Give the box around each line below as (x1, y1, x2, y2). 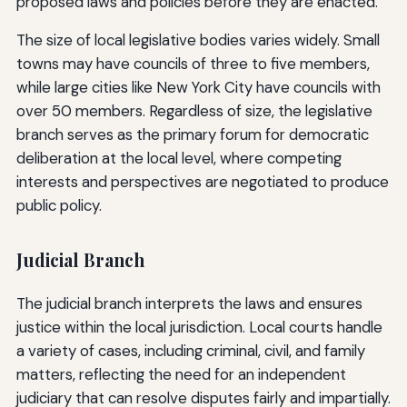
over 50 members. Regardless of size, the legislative (15, 100, 372, 121)
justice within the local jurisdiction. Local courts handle (15, 317, 382, 338)
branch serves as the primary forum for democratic (15, 124, 369, 144)
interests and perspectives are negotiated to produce (15, 171, 389, 192)
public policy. (15, 194, 102, 215)
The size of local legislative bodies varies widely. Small (15, 29, 380, 50)
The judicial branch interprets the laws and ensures (15, 293, 362, 314)
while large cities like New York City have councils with (15, 76, 381, 97)
